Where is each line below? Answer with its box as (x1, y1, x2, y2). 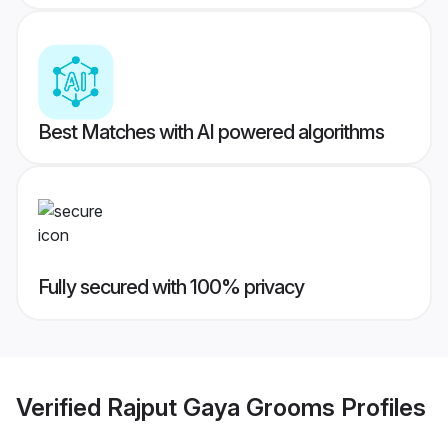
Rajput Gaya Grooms (107, 392, 335, 422)
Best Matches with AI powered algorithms (38, 120, 384, 145)
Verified (16, 392, 107, 422)
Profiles (335, 392, 426, 422)
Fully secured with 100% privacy (38, 275, 304, 300)
